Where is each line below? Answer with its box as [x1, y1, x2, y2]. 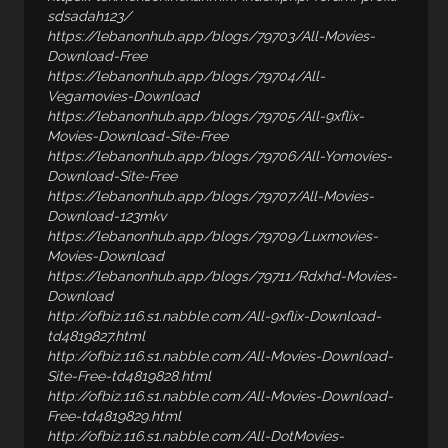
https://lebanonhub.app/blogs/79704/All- [47, 68, 326, 84]
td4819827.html [47, 328, 146, 344]
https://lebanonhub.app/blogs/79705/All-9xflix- [47, 108, 365, 124]
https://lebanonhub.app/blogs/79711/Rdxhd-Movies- [47, 268, 398, 284]
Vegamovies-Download [47, 88, 200, 104]
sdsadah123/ [47, 8, 132, 24]
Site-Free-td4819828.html [47, 368, 212, 384]
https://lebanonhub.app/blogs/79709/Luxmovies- [47, 228, 379, 244]
